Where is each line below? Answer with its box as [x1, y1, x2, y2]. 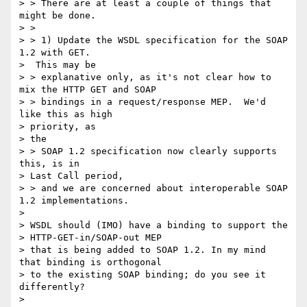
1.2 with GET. [19, 47, 90, 58]
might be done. [19, 10, 96, 21]
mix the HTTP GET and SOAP [19, 84, 156, 95]
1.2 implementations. [19, 195, 129, 206]
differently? [19, 282, 85, 293]
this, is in [19, 158, 79, 169]
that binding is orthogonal [19, 257, 162, 268]
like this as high [19, 109, 112, 120]
